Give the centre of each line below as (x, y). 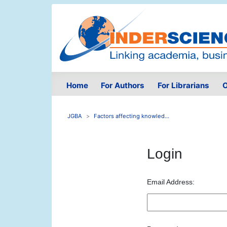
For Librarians (183, 86)
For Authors (123, 86)
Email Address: (171, 182)
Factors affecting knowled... (131, 116)
